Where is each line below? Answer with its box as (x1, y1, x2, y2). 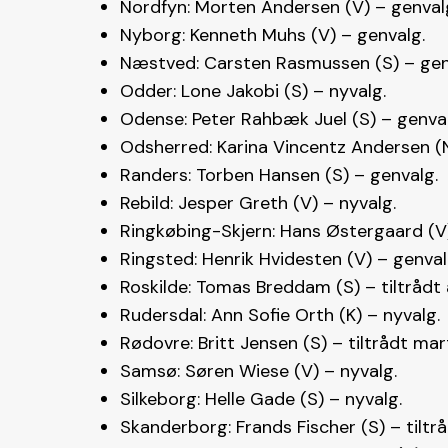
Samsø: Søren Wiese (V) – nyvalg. (120, 359, 397, 384)
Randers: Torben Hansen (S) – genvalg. (120, 163, 438, 188)
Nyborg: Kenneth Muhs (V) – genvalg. (120, 23, 425, 48)
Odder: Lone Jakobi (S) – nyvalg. (120, 79, 386, 104)
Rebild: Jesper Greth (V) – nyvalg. (120, 191, 396, 216)
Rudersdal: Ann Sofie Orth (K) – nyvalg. (120, 303, 440, 328)
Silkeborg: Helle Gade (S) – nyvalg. (120, 387, 402, 412)
